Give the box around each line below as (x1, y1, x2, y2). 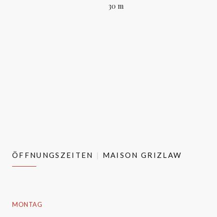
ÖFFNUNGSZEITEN (12, 151, 93, 159)
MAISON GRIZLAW (102, 151, 182, 159)
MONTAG (12, 201, 42, 208)
